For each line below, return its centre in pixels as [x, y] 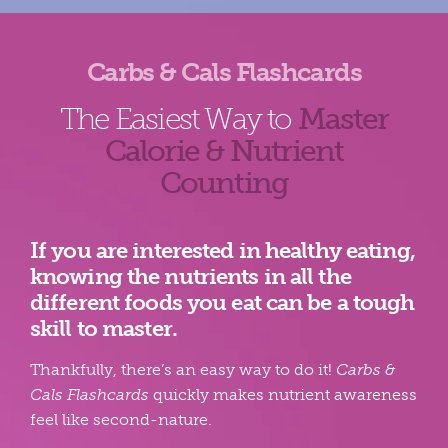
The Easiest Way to [178, 118]
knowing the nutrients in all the [190, 276]
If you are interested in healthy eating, [222, 250]
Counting [224, 182]
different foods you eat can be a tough [222, 302]
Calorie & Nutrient [224, 150]
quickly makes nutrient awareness [282, 394]
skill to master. [103, 328]
